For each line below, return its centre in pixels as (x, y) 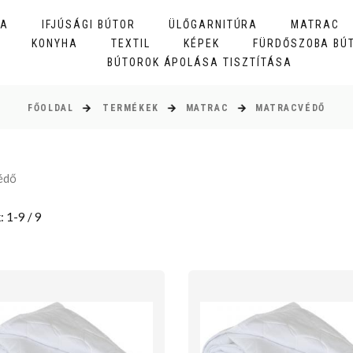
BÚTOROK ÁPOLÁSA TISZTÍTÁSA (199, 62)
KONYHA (55, 43)
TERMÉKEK (131, 108)
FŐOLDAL (51, 108)
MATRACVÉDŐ (290, 108)
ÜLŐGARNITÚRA (213, 24)
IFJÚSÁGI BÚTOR (89, 24)
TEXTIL (131, 43)
